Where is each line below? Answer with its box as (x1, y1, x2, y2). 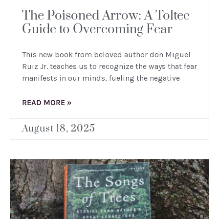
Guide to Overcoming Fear (22, 22, 175, 38)
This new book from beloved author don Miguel (22, 50, 191, 60)
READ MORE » (22, 98, 72, 108)
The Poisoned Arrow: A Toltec (22, 8, 190, 24)
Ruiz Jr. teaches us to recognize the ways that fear (22, 62, 197, 71)
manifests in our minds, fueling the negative (22, 73, 180, 83)
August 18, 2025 (22, 123, 95, 135)
